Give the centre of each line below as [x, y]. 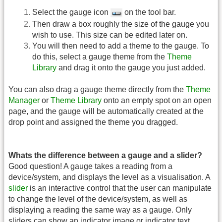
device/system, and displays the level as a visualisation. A [109, 177]
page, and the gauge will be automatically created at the [106, 111]
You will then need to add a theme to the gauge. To [121, 46]
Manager [24, 101]
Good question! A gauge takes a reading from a [90, 166]
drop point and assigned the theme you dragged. [93, 122]
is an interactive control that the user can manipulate [120, 188]
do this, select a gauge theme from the [100, 56]
